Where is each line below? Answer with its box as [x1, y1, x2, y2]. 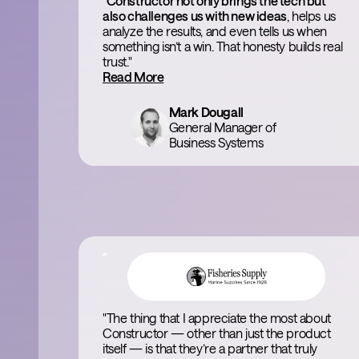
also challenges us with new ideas [103, 8, 287, 23]
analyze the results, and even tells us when [103, 23, 327, 38]
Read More [103, 69, 164, 84]
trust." [103, 54, 132, 69]
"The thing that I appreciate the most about [103, 310, 331, 325]
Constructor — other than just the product [103, 325, 331, 341]
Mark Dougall [168, 104, 244, 119]
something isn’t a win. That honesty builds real [103, 38, 343, 54]
